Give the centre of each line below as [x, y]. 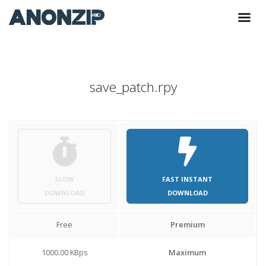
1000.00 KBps [64, 253]
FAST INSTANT [187, 179]
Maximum [187, 253]
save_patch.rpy [133, 87]
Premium [187, 225]
